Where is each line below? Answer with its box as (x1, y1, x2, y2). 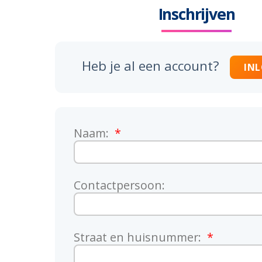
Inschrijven (158, 4, 235, 25)
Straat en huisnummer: (74, 229, 204, 245)
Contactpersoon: (74, 177, 165, 193)
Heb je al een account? (81, 57, 223, 75)
